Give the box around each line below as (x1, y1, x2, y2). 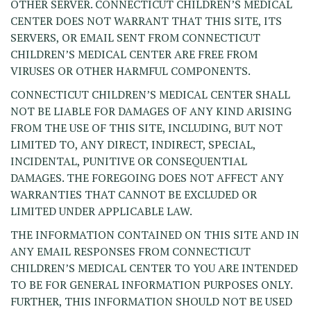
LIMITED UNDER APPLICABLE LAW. (10, 203, 192, 219)
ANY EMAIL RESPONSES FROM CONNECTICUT (10, 244, 251, 259)
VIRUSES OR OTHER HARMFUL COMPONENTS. (10, 63, 251, 78)
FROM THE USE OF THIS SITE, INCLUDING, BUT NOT (10, 120, 283, 135)
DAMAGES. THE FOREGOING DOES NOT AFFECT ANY (10, 170, 284, 185)
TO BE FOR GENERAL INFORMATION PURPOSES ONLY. (10, 277, 292, 292)
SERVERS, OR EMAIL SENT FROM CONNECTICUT (10, 30, 260, 45)
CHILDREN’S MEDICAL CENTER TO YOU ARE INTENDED (10, 260, 298, 276)
